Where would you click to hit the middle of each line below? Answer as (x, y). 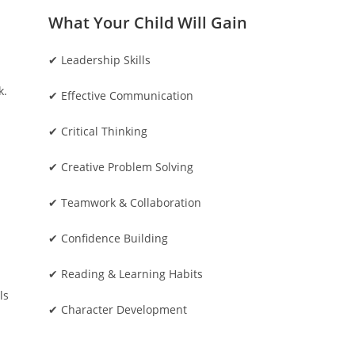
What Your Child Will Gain (147, 23)
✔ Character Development (117, 309)
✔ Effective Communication (120, 95)
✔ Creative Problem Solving (120, 167)
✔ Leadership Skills (99, 60)
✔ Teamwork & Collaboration (124, 202)
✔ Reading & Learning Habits (125, 274)
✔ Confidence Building (108, 238)
